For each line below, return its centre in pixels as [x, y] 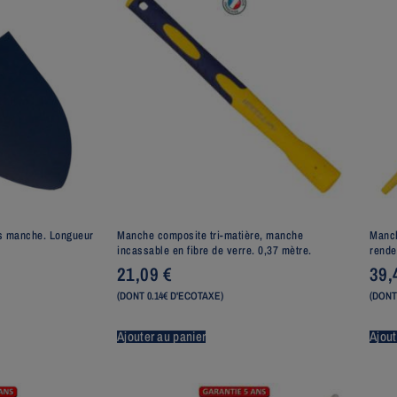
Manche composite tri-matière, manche [210, 235]
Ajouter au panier [162, 336]
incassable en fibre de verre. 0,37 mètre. [214, 250]
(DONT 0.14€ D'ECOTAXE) [170, 296]
